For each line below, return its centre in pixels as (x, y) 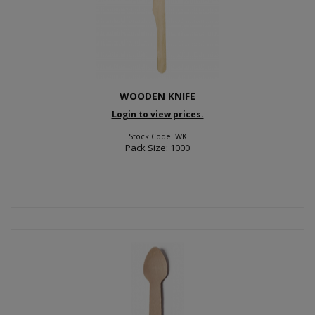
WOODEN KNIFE (157, 96)
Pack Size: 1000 (157, 148)
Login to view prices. (157, 114)
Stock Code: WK (157, 136)
